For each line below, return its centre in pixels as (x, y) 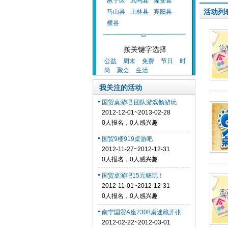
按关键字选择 (145, 49)
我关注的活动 (121, 88)
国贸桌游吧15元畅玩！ (133, 176)
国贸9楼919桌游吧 (127, 139)
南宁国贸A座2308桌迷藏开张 (141, 212)
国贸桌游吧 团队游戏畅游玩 (139, 102)
